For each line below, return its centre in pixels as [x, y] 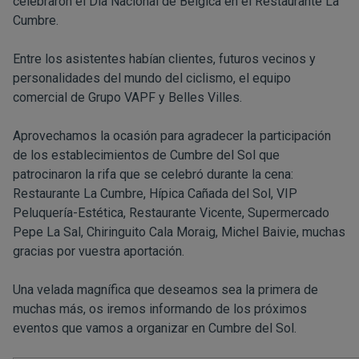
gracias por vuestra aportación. [99, 251]
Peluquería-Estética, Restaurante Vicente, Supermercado [171, 213]
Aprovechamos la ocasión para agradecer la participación [172, 136]
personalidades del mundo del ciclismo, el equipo [152, 78]
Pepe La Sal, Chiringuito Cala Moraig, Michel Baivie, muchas [179, 232]
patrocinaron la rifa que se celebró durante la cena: [153, 174]
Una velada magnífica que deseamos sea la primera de [165, 290]
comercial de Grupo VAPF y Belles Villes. [127, 97]
